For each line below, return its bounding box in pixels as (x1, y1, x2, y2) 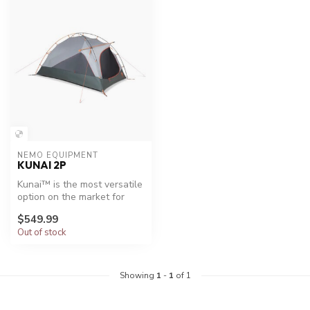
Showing (119, 269, 156, 281)
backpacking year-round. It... (17, 203, 140, 217)
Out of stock (17, 226, 66, 239)
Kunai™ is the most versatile (17, 178, 143, 192)
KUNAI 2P (17, 158, 66, 172)
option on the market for (17, 190, 125, 204)
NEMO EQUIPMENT (17, 150, 98, 161)
